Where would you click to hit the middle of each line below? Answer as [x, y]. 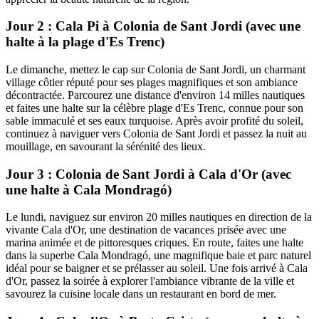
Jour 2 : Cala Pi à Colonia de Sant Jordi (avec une [153, 26]
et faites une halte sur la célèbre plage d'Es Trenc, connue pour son [155, 108]
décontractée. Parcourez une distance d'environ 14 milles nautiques [155, 95]
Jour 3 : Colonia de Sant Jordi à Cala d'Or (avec [148, 174]
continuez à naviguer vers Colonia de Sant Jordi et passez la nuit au [156, 134]
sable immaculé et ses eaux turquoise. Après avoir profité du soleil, [155, 121]
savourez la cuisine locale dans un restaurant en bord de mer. [141, 294]
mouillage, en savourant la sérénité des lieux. [106, 147]
